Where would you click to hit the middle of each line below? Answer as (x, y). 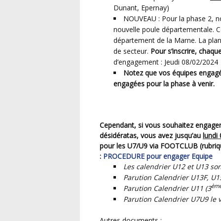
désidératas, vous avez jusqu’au (151, 136)
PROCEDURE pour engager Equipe (158, 156)
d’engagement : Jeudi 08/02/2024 (166, 62)
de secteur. (132, 51)
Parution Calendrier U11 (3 (167, 188)
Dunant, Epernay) (141, 8)
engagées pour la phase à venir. (164, 84)
